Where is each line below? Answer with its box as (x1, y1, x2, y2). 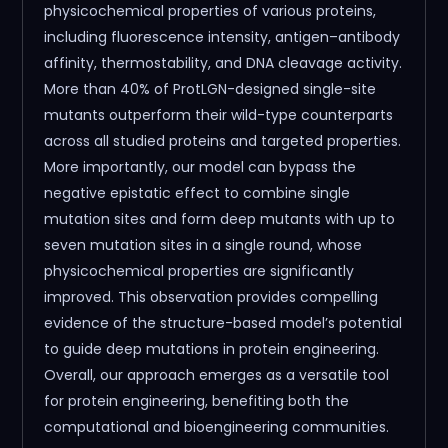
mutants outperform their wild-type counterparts (44, 104, 394, 125)
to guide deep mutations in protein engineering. (44, 338, 380, 359)
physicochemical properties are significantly (44, 260, 355, 281)
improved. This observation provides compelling (44, 286, 379, 307)
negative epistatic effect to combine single (44, 182, 351, 203)
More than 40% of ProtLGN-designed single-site (44, 78, 377, 99)
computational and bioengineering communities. (44, 416, 390, 437)
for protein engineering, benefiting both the (44, 390, 350, 411)
